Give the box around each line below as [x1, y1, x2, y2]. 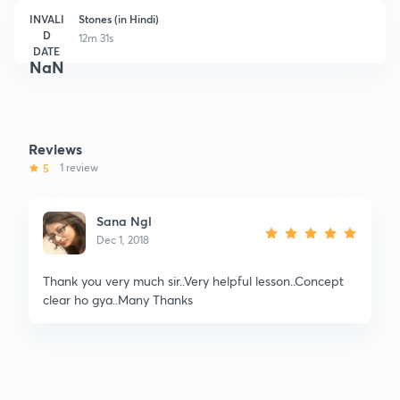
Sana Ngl [96, 212, 152, 229]
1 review [60, 160, 98, 174]
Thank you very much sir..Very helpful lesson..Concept [43, 271, 344, 289]
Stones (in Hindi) [79, 11, 159, 26]
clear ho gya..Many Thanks [43, 290, 193, 308]
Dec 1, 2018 [96, 232, 149, 246]
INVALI [29, 11, 64, 26]
